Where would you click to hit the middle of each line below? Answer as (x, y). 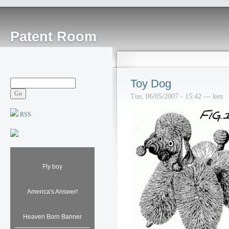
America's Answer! (52, 191)
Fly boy (52, 166)
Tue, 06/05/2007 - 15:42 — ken (177, 96)
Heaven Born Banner (52, 216)
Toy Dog (151, 84)
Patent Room (53, 37)
